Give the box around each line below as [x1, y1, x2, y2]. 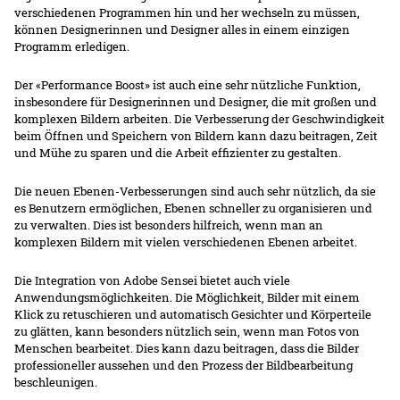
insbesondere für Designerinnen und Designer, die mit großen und [14, 94, 378, 111]
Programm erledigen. [14, 38, 130, 55]
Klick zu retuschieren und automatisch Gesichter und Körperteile [14, 306, 372, 323]
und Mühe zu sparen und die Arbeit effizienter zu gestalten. [14, 145, 342, 162]
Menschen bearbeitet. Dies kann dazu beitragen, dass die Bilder [14, 340, 360, 357]
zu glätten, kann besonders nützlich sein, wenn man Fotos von [14, 323, 361, 340]
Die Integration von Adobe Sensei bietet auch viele [14, 272, 291, 289]
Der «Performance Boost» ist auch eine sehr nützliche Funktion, [14, 77, 362, 94]
